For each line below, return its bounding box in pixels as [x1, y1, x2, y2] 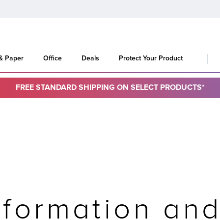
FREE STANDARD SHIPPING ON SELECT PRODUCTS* [15, 82, 205, 92]
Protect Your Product [119, 55, 183, 62]
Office [43, 55, 62, 62]
